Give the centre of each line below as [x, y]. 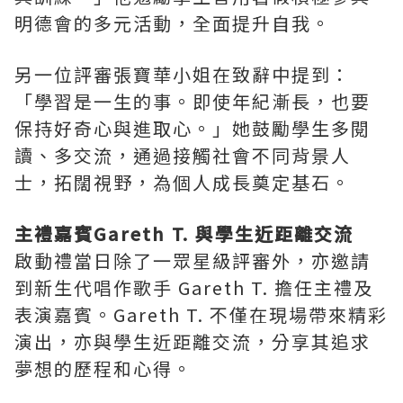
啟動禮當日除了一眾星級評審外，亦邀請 [193, 261]
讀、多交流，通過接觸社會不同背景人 [183, 156]
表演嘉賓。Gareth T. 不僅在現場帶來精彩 [201, 315]
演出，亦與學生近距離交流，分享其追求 [193, 342]
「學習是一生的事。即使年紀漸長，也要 [193, 102]
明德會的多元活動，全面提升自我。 [173, 23]
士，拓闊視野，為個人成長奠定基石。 [183, 183]
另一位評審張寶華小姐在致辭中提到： [183, 75]
